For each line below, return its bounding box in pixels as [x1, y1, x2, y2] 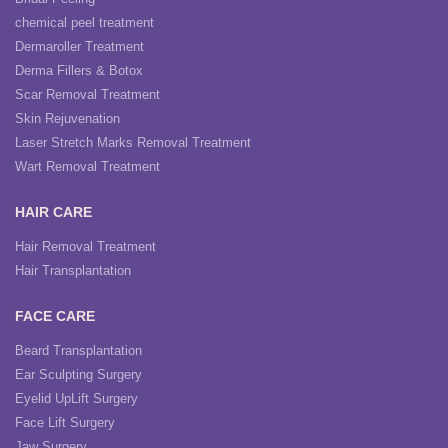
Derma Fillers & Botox [15, 63, 143, 78]
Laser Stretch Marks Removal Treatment [15, 135, 251, 150]
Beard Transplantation [15, 343, 142, 358]
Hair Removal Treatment [15, 239, 156, 254]
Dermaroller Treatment [15, 39, 144, 54]
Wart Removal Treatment [15, 159, 160, 174]
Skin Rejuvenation [15, 111, 120, 126]
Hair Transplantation [15, 263, 131, 278]
